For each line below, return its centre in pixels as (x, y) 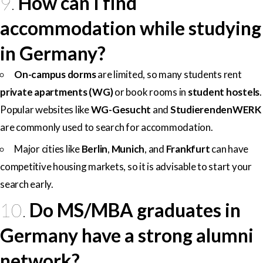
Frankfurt (188, 149)
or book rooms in (150, 92)
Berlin (94, 149)
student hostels (223, 92)
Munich (128, 149)
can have (229, 149)
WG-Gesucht (121, 109)
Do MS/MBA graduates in (135, 210)
